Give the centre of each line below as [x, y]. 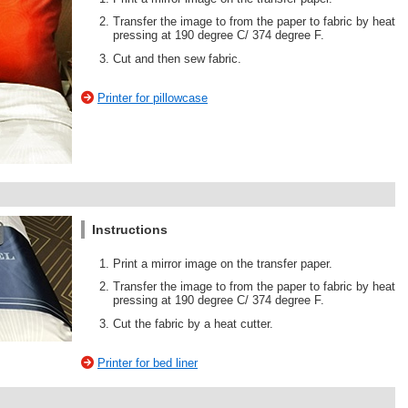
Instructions [130, 229]
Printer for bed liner [148, 363]
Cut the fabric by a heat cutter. [193, 323]
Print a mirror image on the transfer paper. [223, 263]
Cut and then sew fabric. [177, 58]
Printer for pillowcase [153, 98]
